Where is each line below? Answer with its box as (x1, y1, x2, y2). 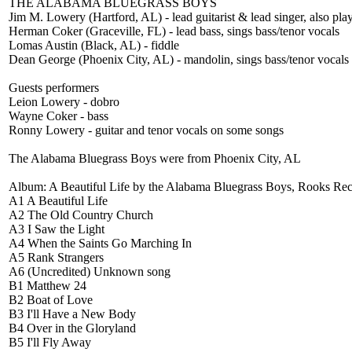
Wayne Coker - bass (9, 109, 108, 123)
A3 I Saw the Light (9, 222, 104, 236)
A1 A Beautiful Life (9, 194, 108, 207)
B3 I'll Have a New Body (9, 307, 136, 321)
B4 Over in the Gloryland (9, 321, 136, 335)
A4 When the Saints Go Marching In (9, 236, 192, 250)
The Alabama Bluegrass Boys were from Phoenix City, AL (9, 152, 301, 165)
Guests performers (9, 81, 99, 94)
